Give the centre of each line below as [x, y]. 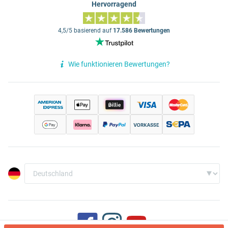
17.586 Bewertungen [141, 31]
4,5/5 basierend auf [85, 31]
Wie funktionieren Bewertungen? [119, 64]
